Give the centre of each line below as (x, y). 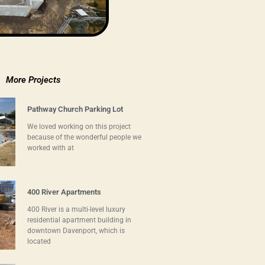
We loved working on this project (79, 126)
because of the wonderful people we (84, 137)
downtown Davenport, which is (76, 231)
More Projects (33, 80)
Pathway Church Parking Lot (75, 109)
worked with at (50, 148)
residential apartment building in (79, 220)
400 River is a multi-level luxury (76, 210)
